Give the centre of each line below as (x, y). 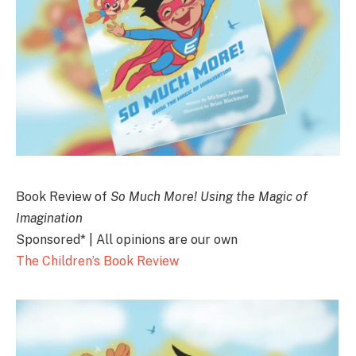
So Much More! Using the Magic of (209, 196)
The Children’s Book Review (97, 261)
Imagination (49, 218)
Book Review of (63, 196)
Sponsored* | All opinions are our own (127, 239)
